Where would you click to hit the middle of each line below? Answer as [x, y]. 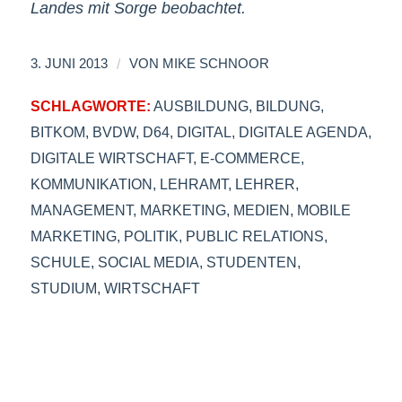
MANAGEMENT [81, 210]
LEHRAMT [193, 184]
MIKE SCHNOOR [215, 64]
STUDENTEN [251, 262]
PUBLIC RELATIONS [254, 236]
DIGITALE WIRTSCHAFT [111, 158]
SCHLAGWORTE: [90, 106]
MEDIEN [261, 210]
